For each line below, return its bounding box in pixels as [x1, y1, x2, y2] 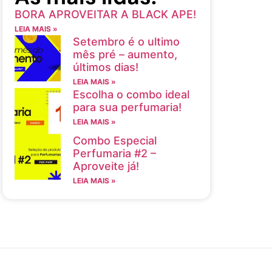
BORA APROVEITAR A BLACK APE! [15, 8, 196, 21]
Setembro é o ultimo [72, 35, 180, 48]
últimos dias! [72, 61, 138, 73]
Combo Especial [72, 134, 157, 147]
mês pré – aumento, [72, 48, 177, 61]
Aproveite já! [72, 159, 139, 172]
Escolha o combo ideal [72, 88, 189, 101]
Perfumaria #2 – [72, 146, 156, 160]
